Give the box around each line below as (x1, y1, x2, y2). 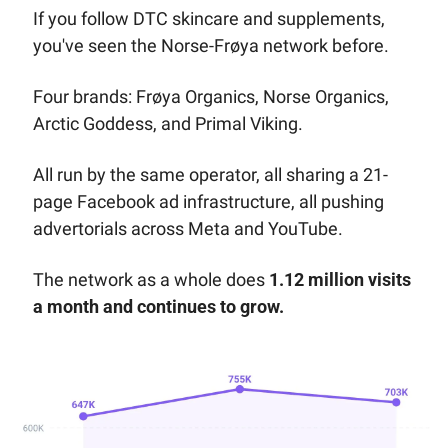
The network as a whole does (32, 269, 269, 291)
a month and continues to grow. (32, 296, 284, 318)
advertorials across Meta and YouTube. (32, 218, 343, 240)
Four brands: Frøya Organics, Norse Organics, (32, 86, 389, 108)
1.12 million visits (268, 269, 411, 291)
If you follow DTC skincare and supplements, (32, 8, 385, 30)
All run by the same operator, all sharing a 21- (32, 164, 388, 186)
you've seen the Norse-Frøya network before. (32, 35, 393, 57)
